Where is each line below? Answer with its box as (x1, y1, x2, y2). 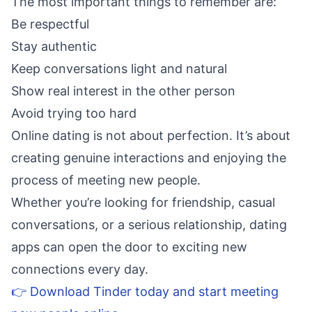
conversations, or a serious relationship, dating (11, 217, 287, 232)
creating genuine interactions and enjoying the (11, 150, 286, 165)
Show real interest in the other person (11, 84, 235, 98)
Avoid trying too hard (11, 106, 136, 120)
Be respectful (11, 17, 89, 31)
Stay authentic (11, 39, 97, 54)
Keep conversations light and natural (11, 61, 227, 76)
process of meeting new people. (11, 173, 201, 187)
